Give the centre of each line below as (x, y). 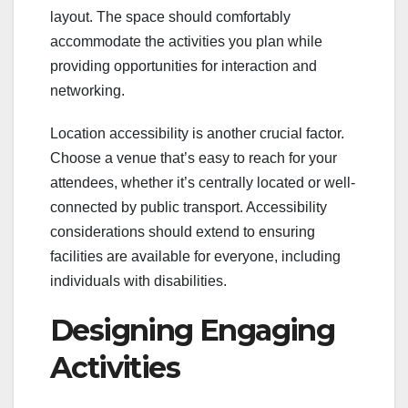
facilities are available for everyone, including (195, 256)
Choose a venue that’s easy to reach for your (194, 158)
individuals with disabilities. (138, 280)
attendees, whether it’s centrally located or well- (203, 182)
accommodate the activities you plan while (186, 41)
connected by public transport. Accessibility (189, 207)
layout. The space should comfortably (170, 16)
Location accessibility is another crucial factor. (197, 133)
